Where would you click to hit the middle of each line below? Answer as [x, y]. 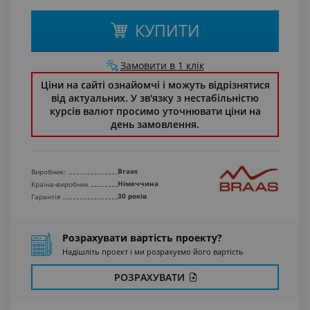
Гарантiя [46, 197]
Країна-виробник [60, 184]
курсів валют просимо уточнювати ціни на [155, 111]
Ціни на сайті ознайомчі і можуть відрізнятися [155, 85]
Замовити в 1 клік [162, 65]
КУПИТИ [167, 30]
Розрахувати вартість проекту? [142, 238]
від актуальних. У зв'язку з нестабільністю [155, 98]
